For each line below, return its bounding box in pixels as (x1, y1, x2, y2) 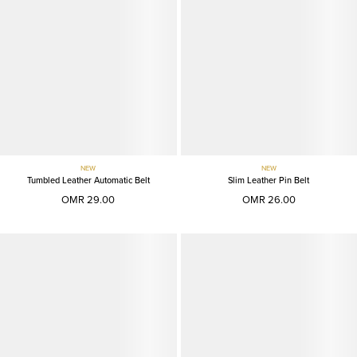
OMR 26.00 (241, 194, 296, 207)
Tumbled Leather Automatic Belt (26, 175, 150, 186)
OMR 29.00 (61, 194, 116, 207)
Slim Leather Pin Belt (228, 175, 310, 186)
